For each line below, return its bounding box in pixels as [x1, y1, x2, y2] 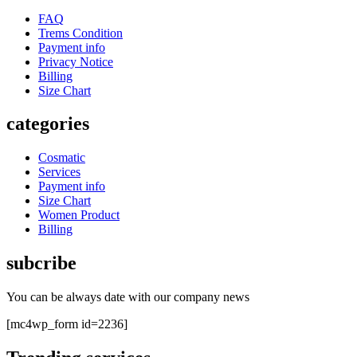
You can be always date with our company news [6, 290, 249, 304]
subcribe [6, 253, 76, 274]
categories [6, 113, 89, 135]
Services [38, 165, 80, 179]
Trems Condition [38, 25, 123, 40]
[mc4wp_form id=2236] [6, 317, 127, 331]
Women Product [38, 208, 120, 222]
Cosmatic [38, 151, 85, 165]
